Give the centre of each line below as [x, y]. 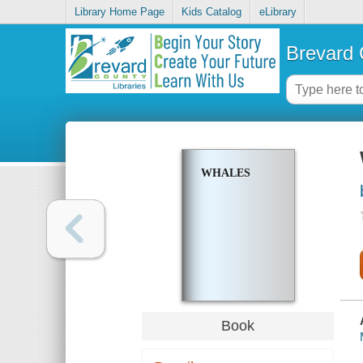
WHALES [225, 173]
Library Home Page [120, 12]
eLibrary [278, 12]
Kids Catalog [212, 12]
